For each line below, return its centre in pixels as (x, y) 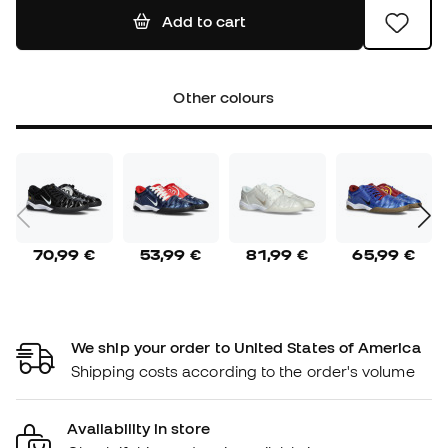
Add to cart (203, 21)
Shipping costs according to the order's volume (243, 370)
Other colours (224, 97)
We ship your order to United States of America (246, 346)
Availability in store (138, 427)
